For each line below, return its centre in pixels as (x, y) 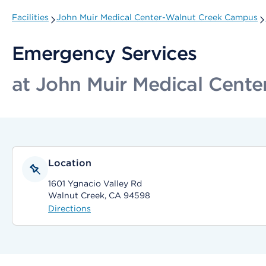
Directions (69, 208)
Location (70, 163)
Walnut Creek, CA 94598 (99, 195)
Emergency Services (104, 53)
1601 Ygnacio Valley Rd (95, 183)
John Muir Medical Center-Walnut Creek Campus (157, 17)
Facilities (30, 17)
